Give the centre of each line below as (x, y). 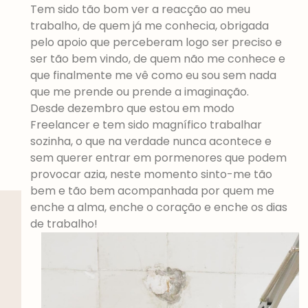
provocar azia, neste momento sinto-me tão (151, 175)
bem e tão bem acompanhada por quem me (152, 191)
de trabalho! (64, 224)
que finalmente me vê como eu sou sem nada (153, 76)
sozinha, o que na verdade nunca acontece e (151, 142)
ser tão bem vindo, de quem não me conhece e (157, 59)
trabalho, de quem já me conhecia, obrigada (149, 26)
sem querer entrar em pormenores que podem (158, 158)
